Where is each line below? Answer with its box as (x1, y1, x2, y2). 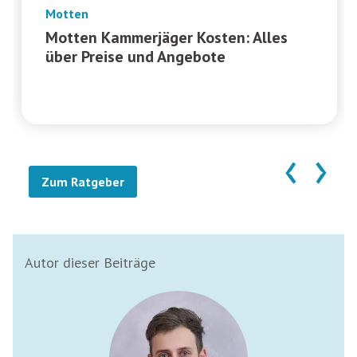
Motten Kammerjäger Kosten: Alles (45, 26, 288, 48)
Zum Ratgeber (41, 173, 124, 190)
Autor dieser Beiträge (25, 253, 155, 272)
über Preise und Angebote (45, 45, 226, 67)
